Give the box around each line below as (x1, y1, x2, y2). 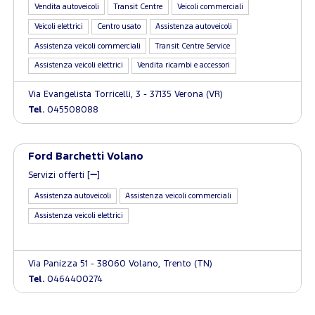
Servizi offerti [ (28, 171, 91, 179)
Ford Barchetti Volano (28, 151, 144, 161)
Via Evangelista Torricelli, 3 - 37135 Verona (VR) (28, 90, 224, 98)
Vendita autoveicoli (34, 4, 99, 11)
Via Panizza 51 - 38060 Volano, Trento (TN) (28, 260, 213, 268)
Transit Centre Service (155, 42, 231, 50)
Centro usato (97, 22, 141, 30)
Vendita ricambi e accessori (137, 62, 231, 70)
